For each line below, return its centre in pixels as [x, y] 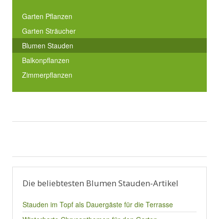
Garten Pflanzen [47, 16]
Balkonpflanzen [46, 60]
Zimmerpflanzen [47, 75]
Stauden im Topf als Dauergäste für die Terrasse [98, 204]
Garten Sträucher [49, 31]
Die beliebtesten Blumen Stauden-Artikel [100, 183]
